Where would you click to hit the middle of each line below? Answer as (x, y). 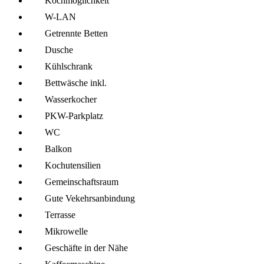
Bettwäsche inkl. (76, 82)
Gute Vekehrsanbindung (90, 198)
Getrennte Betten (76, 33)
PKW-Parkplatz (74, 115)
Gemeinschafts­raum (82, 181)
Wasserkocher (71, 99)
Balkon (58, 148)
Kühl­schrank (69, 66)
